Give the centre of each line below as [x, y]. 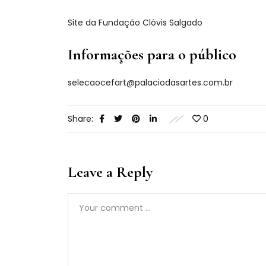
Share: [80, 119]
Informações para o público [152, 54]
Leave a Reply [110, 172]
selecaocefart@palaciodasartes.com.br [150, 83]
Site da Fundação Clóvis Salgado [135, 23]
